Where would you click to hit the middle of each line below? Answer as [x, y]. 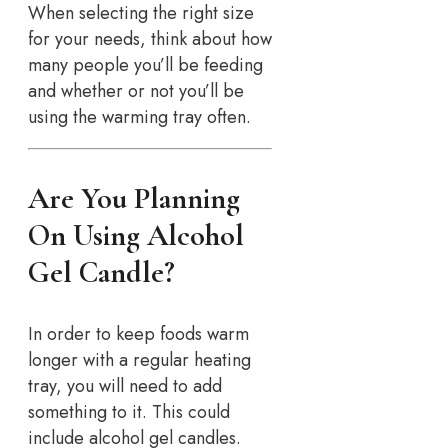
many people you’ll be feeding [145, 65]
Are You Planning [134, 199]
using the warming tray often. [139, 117]
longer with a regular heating [139, 360]
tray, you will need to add [125, 386]
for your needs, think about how [150, 39]
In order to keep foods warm [138, 334]
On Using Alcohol [136, 236]
